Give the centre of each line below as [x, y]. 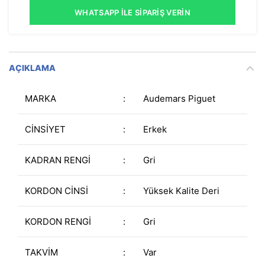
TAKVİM [41, 253]
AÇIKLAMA [32, 68]
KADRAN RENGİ [58, 160]
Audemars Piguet [179, 99]
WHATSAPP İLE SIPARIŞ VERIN [132, 13]
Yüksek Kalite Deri [181, 191]
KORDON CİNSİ [56, 191]
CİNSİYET [45, 130]
